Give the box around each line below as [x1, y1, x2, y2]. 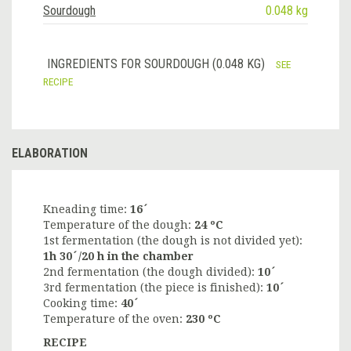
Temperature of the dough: [43, 219, 194, 232]
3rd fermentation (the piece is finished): [43, 281, 266, 295]
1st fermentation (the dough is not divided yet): [43, 234, 302, 248]
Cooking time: [43, 297, 121, 310]
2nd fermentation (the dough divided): [43, 266, 258, 279]
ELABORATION [12, 146, 88, 161]
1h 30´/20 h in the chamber [43, 250, 194, 263]
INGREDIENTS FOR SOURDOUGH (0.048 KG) [47, 56, 268, 72]
